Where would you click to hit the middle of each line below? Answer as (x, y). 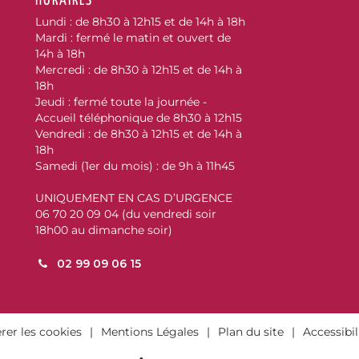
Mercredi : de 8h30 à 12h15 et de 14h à (139, 70)
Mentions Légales (150, 332)
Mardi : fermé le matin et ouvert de (133, 38)
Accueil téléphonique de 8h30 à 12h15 (139, 118)
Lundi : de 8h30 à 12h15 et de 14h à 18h (140, 22)
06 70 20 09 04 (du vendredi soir (126, 214)
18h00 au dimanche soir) (104, 230)
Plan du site (251, 332)
